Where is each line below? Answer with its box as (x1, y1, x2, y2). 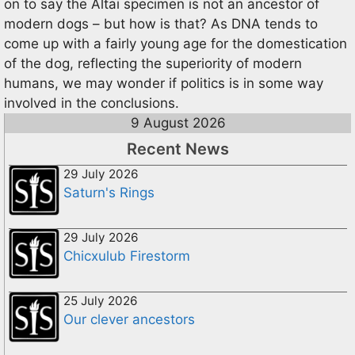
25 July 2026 (63, 293, 138, 308)
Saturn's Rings (63, 185, 155, 200)
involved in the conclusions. (4, 95, 179, 111)
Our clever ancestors (63, 311, 195, 327)
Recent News (127, 139, 229, 158)
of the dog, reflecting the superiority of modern (4, 55, 302, 71)
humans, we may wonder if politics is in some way (4, 75, 323, 91)
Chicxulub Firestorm (63, 248, 190, 264)
